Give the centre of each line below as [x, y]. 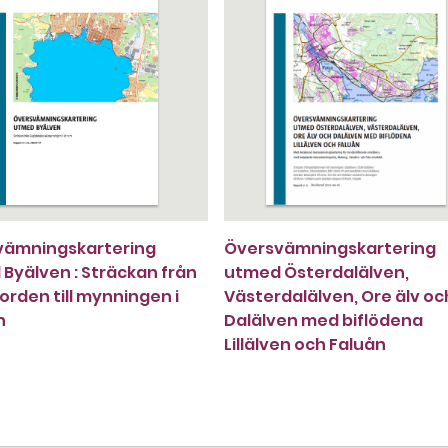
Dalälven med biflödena [323, 320]
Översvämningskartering [330, 248]
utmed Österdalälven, [316, 272]
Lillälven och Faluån [305, 344]
